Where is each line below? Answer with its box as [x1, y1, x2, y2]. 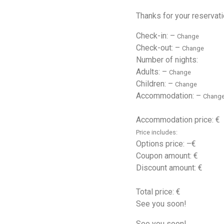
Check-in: [136, 30, 170, 40]
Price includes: [136, 128, 177, 136]
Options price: [136, 138, 186, 148]
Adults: [136, 66, 162, 76]
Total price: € [136, 186, 180, 196]
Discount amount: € [136, 162, 202, 172]
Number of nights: [136, 54, 198, 64]
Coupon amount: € [136, 150, 198, 160]
